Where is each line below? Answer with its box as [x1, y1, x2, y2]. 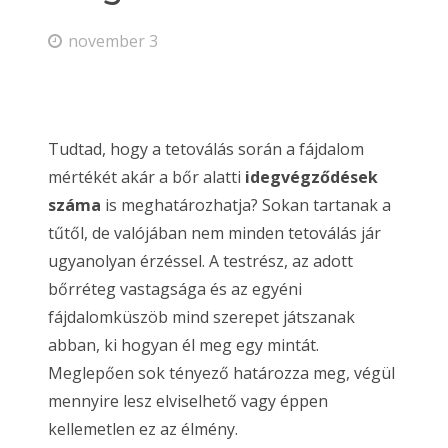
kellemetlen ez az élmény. [48, 418, 238, 441]
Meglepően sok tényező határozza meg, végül [48, 362, 395, 385]
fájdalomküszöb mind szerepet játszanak [48, 306, 355, 329]
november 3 [68, 30, 159, 53]
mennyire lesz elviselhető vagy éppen [48, 390, 328, 413]
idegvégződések [245, 166, 378, 189]
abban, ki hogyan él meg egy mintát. [48, 334, 319, 357]
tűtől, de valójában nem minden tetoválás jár [48, 222, 381, 245]
